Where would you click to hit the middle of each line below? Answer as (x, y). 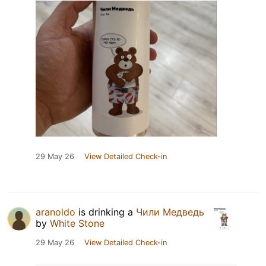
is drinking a (106, 212)
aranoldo (56, 212)
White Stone (77, 224)
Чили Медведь (170, 212)
